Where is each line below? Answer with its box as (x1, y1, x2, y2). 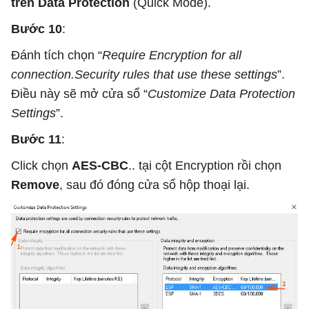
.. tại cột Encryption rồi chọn (128, 159, 281, 173)
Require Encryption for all (102, 48, 241, 63)
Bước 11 (11, 132, 61, 147)
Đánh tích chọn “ (11, 48, 102, 63)
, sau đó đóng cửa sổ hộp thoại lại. (59, 178, 250, 192)
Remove (11, 178, 59, 192)
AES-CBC (72, 159, 128, 173)
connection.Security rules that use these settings (11, 68, 277, 82)
